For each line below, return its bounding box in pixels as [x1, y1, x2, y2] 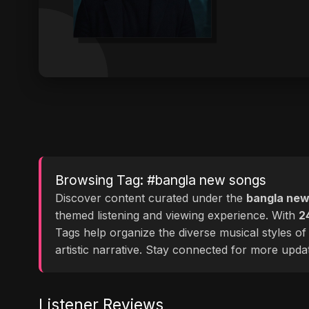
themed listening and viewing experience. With [55, 208, 299, 222]
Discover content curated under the [55, 191, 246, 205]
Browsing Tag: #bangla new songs [55, 172, 266, 188]
